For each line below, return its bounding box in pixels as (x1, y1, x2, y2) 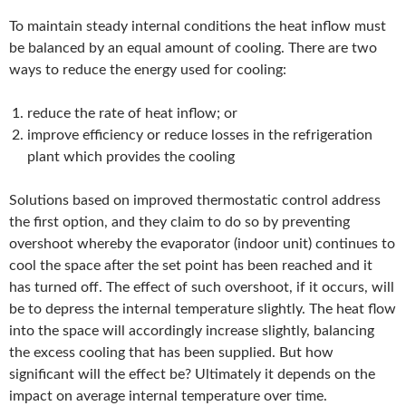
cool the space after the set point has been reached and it (9, 258, 372, 274)
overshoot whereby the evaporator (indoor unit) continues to (9, 237, 395, 252)
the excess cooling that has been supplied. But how (9, 345, 333, 361)
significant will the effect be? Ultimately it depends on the (9, 367, 375, 382)
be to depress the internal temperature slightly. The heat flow (9, 302, 396, 317)
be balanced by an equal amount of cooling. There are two (9, 41, 377, 56)
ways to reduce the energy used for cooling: (9, 63, 286, 78)
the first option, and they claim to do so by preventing (9, 215, 350, 230)
